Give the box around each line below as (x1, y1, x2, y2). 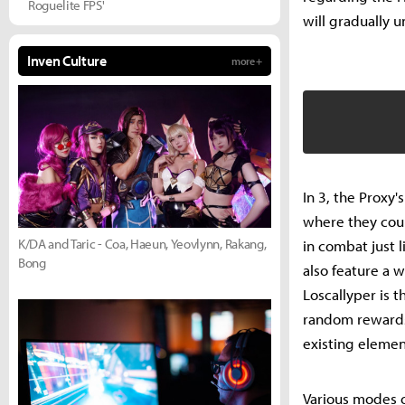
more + (231, 53, 262, 68)
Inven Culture (27, 52, 107, 70)
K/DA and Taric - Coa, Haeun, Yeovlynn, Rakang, (18, 234, 267, 252)
